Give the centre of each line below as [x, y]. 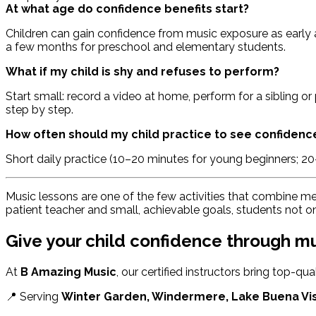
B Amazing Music [68, 272]
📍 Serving [32, 296]
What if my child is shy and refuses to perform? [142, 72]
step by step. [39, 110]
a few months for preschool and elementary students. [146, 47]
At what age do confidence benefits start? [127, 9]
